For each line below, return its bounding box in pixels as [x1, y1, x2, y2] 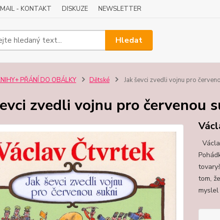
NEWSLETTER [98, 4, 141, 13]
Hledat [115, 34, 143, 46]
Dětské [89, 76, 110, 84]
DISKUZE [62, 4, 88, 13]
